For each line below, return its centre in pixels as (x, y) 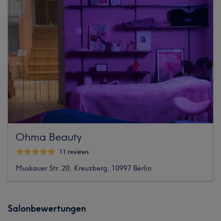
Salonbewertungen (47, 208)
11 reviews (74, 152)
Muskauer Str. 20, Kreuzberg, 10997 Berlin (84, 168)
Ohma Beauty (49, 136)
